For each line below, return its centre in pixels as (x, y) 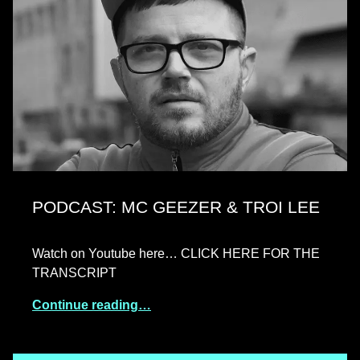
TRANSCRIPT (74, 273)
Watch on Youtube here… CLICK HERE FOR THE (176, 254)
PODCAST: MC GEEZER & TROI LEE (176, 208)
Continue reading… (92, 305)
